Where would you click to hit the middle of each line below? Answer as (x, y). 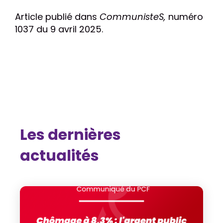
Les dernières (70, 135)
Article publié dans (57, 17)
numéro (184, 17)
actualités (59, 156)
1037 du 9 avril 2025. (59, 29)
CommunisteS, (133, 17)
